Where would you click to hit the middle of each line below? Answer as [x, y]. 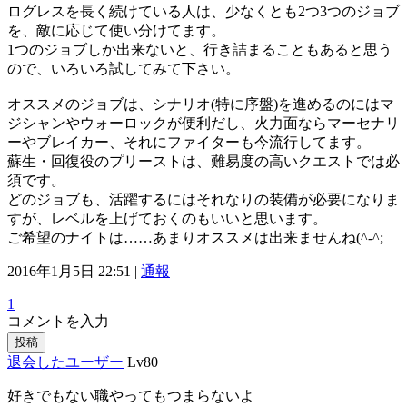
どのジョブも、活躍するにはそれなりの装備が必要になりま [203, 199]
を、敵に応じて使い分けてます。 [116, 30]
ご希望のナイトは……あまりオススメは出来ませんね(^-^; [195, 237]
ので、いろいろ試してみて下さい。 [124, 68]
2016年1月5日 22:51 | [74, 271]
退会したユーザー [65, 362]
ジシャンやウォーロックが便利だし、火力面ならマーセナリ [203, 123]
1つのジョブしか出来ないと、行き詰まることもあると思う [200, 49]
